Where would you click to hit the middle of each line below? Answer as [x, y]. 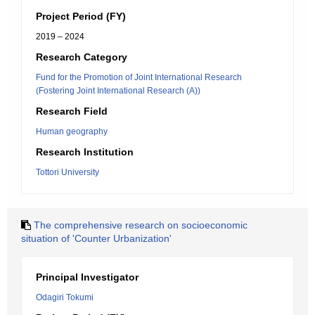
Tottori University [67, 172]
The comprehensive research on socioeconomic [141, 225]
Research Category [82, 57]
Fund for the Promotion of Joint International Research [139, 77]
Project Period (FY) [81, 16]
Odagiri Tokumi [65, 297]
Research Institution [85, 152]
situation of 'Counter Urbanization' [96, 238]
